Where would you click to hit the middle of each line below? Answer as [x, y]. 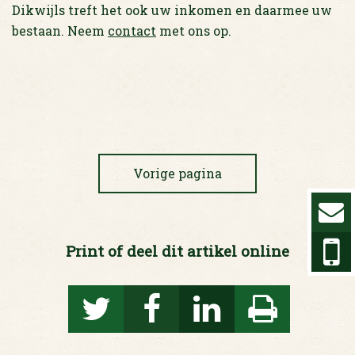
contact [132, 31]
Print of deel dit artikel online [177, 251]
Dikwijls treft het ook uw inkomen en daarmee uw [172, 10]
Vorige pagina [177, 173]
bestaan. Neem [60, 31]
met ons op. [194, 31]
